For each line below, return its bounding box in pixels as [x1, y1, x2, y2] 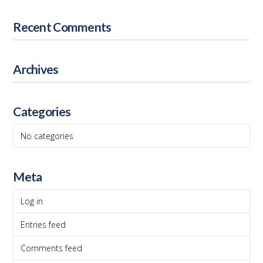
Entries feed [21, 219, 66, 231]
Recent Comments [13, 19, 112, 35]
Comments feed [21, 242, 83, 254]
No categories [21, 130, 74, 141]
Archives [13, 62, 59, 77]
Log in [21, 195, 43, 207]
